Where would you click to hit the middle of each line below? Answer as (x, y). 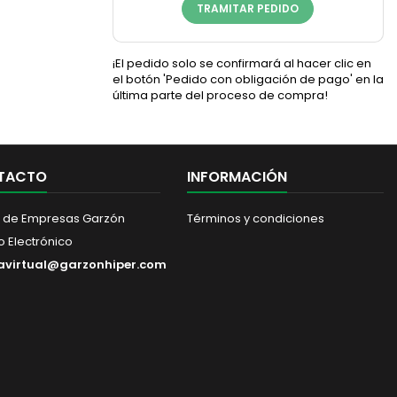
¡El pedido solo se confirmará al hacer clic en (242, 63)
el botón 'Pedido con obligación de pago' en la (248, 79)
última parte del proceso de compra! (220, 95)
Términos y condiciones (256, 218)
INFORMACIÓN (237, 177)
